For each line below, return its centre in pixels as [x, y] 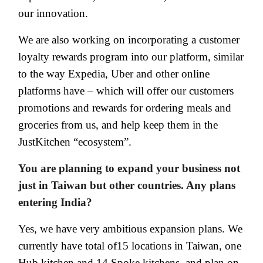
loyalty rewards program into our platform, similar [131, 56]
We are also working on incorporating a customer [129, 39]
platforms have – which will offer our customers [126, 90]
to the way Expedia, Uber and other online [114, 73]
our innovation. [53, 13]
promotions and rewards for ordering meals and [125, 107]
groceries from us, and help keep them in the [118, 124]
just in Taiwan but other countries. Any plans [127, 185]
